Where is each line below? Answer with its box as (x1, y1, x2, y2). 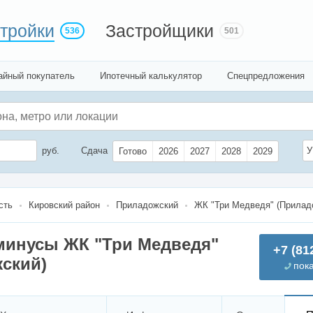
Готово (119, 146, 147, 157)
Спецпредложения (227, 71, 305, 81)
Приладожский (116, 200, 178, 211)
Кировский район (29, 200, 100, 211)
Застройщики (105, 21, 214, 41)
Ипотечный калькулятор (100, 71, 202, 81)
